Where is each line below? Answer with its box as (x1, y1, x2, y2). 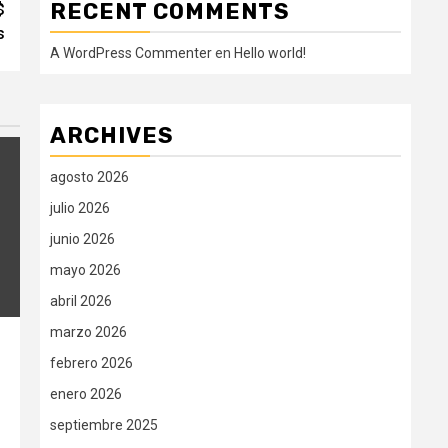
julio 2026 (50, 200, 110, 216)
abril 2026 (50, 293, 112, 309)
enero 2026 (50, 386, 122, 402)
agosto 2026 (50, 169, 129, 185)
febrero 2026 (50, 355, 133, 371)
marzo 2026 (50, 324, 127, 340)
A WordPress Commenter (50, 45, 212, 61)
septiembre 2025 (50, 417, 158, 433)
